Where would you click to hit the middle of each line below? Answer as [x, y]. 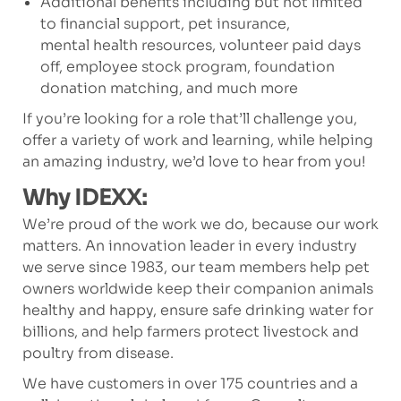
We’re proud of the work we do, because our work [200, 225]
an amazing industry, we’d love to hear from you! [197, 162]
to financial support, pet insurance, [165, 24]
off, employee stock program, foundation [187, 67]
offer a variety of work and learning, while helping [197, 141]
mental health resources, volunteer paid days [200, 46]
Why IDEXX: [84, 198]
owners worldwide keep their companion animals [197, 289]
